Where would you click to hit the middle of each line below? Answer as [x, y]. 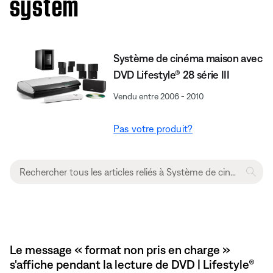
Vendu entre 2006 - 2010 [159, 96]
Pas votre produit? [153, 128]
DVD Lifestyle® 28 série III [172, 74]
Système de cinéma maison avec [188, 58]
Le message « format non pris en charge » [120, 249]
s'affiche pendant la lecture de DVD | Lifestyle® [132, 264]
